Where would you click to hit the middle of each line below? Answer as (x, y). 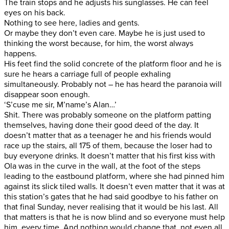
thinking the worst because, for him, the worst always (99, 43)
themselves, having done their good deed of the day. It (101, 125)
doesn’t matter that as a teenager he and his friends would (108, 135)
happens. (20, 53)
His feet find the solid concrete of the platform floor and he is (113, 64)
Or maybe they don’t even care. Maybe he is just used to (105, 33)
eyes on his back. (35, 13)
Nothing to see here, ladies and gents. (72, 23)
